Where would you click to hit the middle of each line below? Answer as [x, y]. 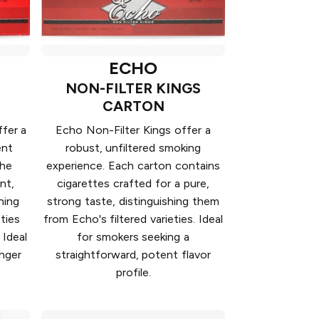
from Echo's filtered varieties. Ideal [133, 219]
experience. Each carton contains [133, 165]
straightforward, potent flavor [133, 254]
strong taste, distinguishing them [133, 201]
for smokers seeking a [133, 236]
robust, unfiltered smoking [133, 147]
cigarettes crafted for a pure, [133, 183]
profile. [133, 272]
